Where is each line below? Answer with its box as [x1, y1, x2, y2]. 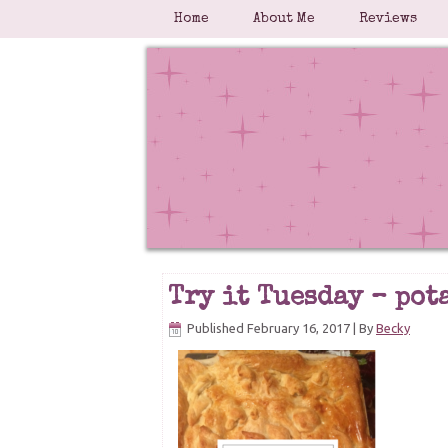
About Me [253, 12, 315, 26]
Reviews [359, 12, 417, 26]
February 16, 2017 [247, 321, 350, 335]
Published [187, 321, 244, 335]
